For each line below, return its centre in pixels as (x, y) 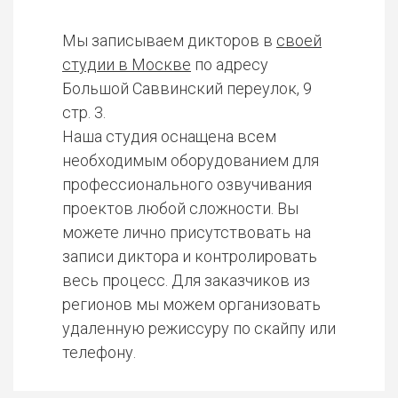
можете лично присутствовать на (187, 232)
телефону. (99, 352)
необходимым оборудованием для (191, 160)
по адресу (230, 64)
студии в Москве (127, 64)
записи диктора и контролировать (190, 256)
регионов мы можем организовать (191, 304)
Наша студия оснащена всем (169, 136)
